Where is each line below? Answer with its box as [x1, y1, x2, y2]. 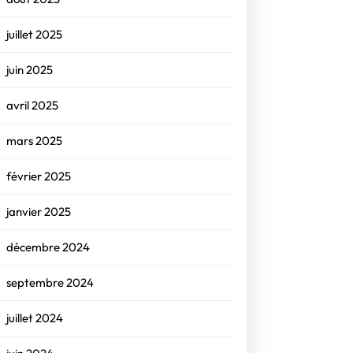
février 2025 [6, 169, 72, 184]
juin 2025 [6, 62, 54, 77]
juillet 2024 [6, 310, 64, 325]
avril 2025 [6, 98, 59, 113]
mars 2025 [6, 133, 63, 148]
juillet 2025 [6, 27, 63, 42]
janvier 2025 [6, 204, 72, 219]
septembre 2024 [6, 275, 95, 290]
